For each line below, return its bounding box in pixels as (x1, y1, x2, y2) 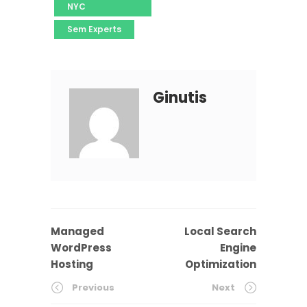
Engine (220, 241, 256, 256)
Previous (72, 281, 114, 295)
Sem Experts (67, 23, 121, 36)
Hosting (51, 257, 93, 272)
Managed (51, 224, 104, 239)
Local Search (184, 224, 256, 239)
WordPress (51, 241, 112, 256)
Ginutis (153, 87, 207, 109)
